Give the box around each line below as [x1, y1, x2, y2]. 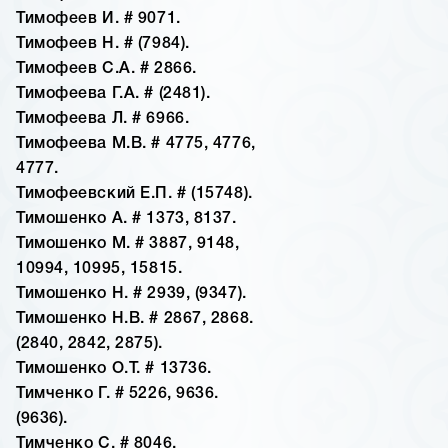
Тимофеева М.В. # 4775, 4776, [16, 137, 256, 152]
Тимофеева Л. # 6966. [16, 112, 190, 127]
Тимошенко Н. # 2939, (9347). [16, 287, 247, 302]
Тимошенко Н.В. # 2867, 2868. [16, 312, 254, 327]
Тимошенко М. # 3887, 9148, [16, 237, 240, 252]
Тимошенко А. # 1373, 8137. [16, 212, 237, 227]
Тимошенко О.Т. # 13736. [16, 362, 212, 377]
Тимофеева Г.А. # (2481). [16, 87, 211, 102]
